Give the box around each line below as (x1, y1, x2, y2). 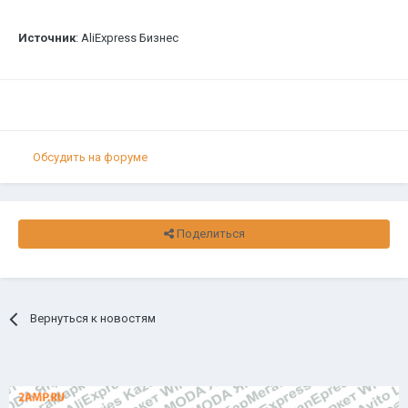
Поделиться (173, 227, 245, 241)
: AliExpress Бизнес (76, 31, 178, 46)
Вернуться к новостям (30, 311, 157, 326)
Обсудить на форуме (33, 149, 148, 164)
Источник (18, 31, 76, 46)
